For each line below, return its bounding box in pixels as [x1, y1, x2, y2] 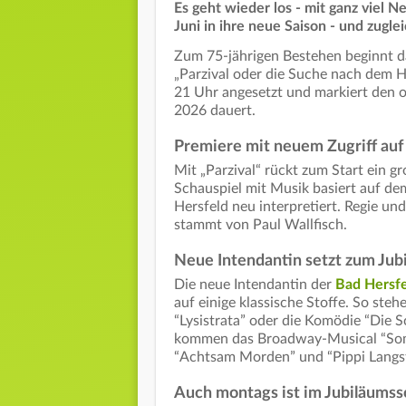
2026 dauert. [174, 103, 256, 119]
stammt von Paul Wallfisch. [174, 217, 347, 233]
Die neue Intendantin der [174, 277, 335, 293]
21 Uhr [174, 85, 218, 101]
